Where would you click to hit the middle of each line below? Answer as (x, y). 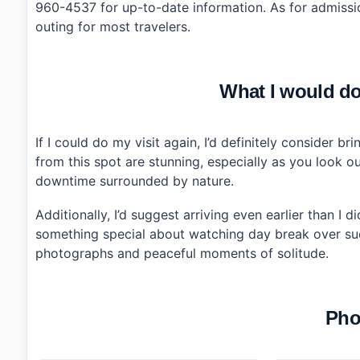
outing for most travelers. (113, 27)
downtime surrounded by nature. (135, 181)
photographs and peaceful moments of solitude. (182, 253)
